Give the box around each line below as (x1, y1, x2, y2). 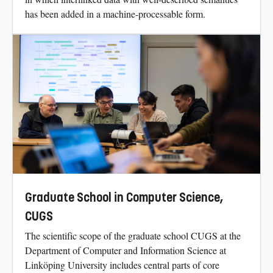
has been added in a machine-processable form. (25, 7, 205, 20)
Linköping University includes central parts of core (25, 258, 219, 272)
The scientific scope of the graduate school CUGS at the (25, 229, 241, 243)
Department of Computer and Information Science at (25, 244, 226, 257)
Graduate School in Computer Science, (25, 190, 224, 206)
